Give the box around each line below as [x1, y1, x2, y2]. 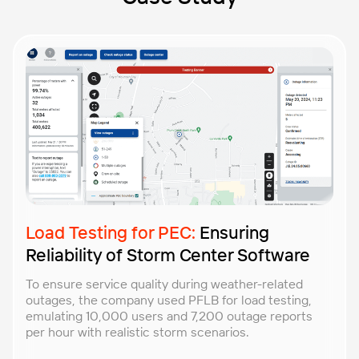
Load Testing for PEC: [26, 220, 196, 244]
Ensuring [196, 220, 269, 244]
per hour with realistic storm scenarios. [26, 323, 249, 340]
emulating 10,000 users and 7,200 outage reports [26, 307, 313, 324]
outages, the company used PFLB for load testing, [26, 291, 312, 308]
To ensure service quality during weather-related [26, 275, 303, 292]
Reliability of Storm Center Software [26, 243, 310, 266]
